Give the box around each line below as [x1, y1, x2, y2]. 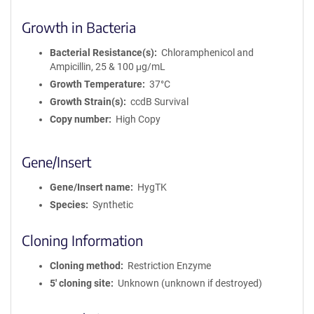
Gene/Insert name [50, 182, 130, 193]
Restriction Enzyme [127, 260, 211, 271]
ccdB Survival [130, 96, 189, 107]
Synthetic [92, 199, 133, 210]
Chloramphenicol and [161, 47, 254, 58]
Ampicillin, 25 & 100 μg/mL [50, 61, 165, 72]
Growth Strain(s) [50, 96, 123, 107]
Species [50, 199, 86, 210]
